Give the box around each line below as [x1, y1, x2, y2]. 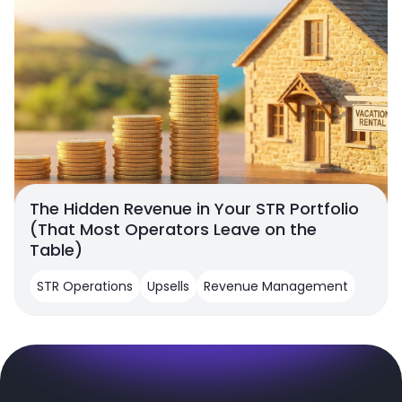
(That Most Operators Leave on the [30, 217, 317, 240]
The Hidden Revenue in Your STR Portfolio [30, 197, 359, 220]
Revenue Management [204, 276, 348, 295]
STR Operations [37, 276, 133, 295]
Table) [30, 238, 83, 261]
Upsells [147, 276, 189, 295]
